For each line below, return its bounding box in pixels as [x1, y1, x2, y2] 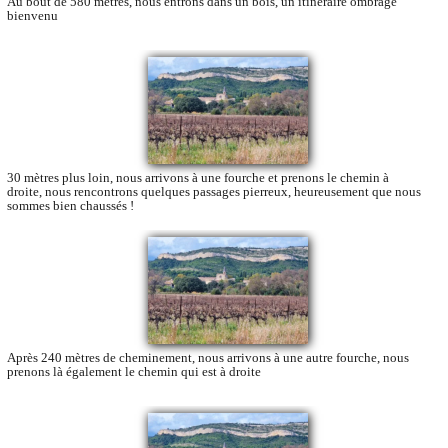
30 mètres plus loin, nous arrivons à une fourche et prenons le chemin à [7, 169, 389, 185]
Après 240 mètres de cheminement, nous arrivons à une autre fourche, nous [7, 349, 409, 365]
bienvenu [7, 8, 58, 24]
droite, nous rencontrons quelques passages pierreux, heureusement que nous [7, 183, 421, 199]
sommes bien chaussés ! [7, 197, 134, 213]
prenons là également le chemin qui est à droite [7, 363, 261, 379]
